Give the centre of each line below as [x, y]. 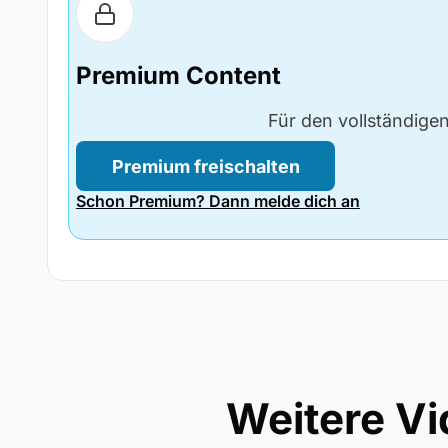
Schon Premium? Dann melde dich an [217, 201]
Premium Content [178, 76]
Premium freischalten [205, 166]
